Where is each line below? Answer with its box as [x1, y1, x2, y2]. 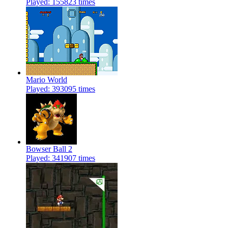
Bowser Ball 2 [26, 145, 72, 154]
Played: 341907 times [26, 154, 95, 163]
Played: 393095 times [26, 84, 95, 94]
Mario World [26, 75, 67, 84]
